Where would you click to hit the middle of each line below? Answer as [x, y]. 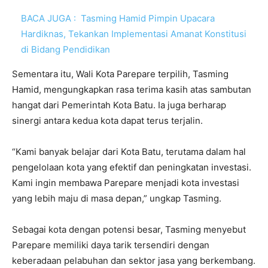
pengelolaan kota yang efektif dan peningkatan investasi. [132, 167]
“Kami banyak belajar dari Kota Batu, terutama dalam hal [129, 151]
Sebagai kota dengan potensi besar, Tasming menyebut [129, 229]
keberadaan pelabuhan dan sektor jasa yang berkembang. [134, 260]
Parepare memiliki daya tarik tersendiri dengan [111, 245]
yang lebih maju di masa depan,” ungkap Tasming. [117, 198]
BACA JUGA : [48, 18]
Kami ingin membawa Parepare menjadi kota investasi [126, 182]
